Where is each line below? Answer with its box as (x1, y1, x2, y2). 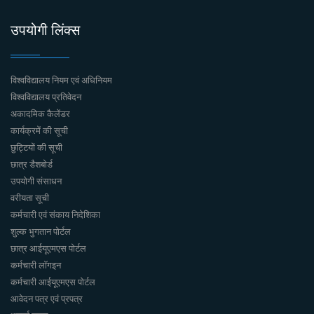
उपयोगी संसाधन (11, 176, 62, 186)
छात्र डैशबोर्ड (11, 159, 53, 170)
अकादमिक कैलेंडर (11, 109, 70, 119)
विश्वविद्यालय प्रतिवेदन (11, 92, 81, 102)
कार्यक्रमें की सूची (11, 125, 68, 136)
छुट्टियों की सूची (11, 142, 62, 153)
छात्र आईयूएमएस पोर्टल (11, 243, 86, 254)
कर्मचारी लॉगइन (11, 260, 61, 271)
